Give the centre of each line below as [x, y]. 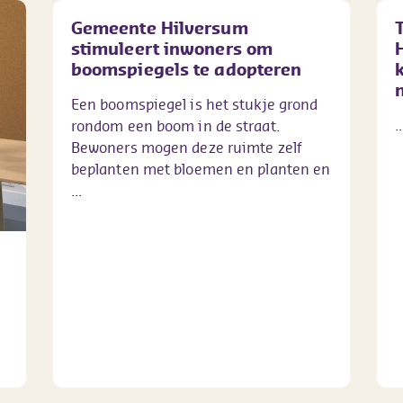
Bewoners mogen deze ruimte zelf [186, 148]
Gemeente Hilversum [159, 28]
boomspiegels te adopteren [186, 70]
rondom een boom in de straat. [175, 126]
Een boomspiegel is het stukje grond [194, 105]
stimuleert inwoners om [172, 49]
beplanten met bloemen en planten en [201, 170]
